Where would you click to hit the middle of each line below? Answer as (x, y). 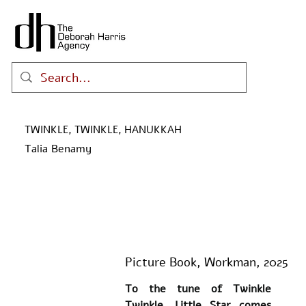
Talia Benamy (58, 149)
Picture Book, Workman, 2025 (206, 263)
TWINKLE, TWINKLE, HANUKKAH (103, 129)
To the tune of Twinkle (198, 289)
